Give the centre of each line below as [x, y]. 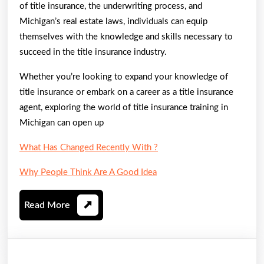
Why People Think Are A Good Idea [88, 172]
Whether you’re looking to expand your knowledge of [124, 77]
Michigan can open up [62, 123]
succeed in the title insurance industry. [93, 52]
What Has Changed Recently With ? [89, 147]
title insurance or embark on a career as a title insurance [126, 92]
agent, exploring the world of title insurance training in [124, 107]
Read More [47, 205]
